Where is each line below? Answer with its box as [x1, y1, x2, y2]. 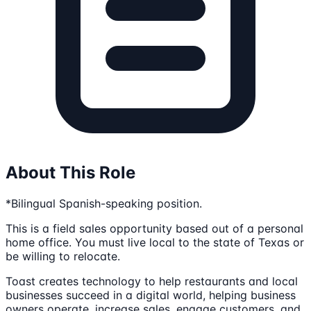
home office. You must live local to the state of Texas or [6, 235, 304, 250]
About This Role [6, 162, 135, 183]
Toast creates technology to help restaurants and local [6, 274, 298, 289]
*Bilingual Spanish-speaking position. [6, 196, 202, 211]
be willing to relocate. [6, 249, 120, 264]
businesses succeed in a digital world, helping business [6, 288, 296, 303]
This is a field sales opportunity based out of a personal [6, 221, 303, 236]
